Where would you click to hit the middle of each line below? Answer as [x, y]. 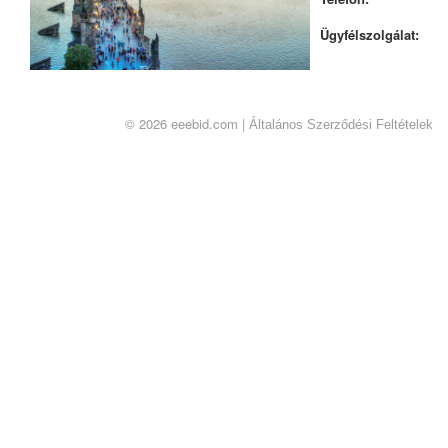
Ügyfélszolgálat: [369, 34]
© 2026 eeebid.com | [187, 123]
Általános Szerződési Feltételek [341, 124]
